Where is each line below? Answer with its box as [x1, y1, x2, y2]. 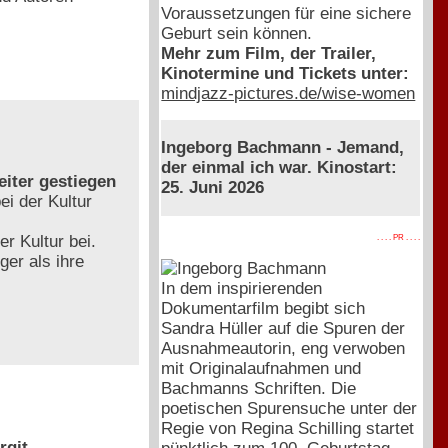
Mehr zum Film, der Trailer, [161, 43, 377, 63]
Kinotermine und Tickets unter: [161, 63, 410, 83]
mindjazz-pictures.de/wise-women [161, 83, 416, 103]
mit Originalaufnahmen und [161, 358, 362, 378]
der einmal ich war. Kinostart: [161, 158, 398, 178]
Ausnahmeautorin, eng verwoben [161, 338, 406, 358]
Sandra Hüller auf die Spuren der [161, 318, 406, 338]
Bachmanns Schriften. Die [161, 378, 357, 398]
